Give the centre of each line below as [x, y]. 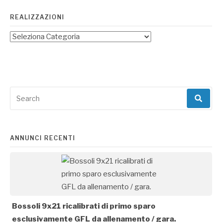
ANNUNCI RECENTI [43, 138]
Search [21, 92]
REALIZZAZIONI [37, 17]
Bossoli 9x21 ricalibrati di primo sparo [84, 206]
